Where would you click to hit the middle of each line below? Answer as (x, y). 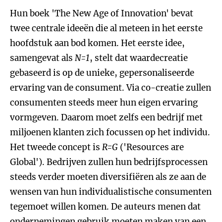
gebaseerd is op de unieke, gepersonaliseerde (102, 73)
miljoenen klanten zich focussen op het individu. (110, 132)
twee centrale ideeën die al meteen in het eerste (106, 28)
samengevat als (42, 58)
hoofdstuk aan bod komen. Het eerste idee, (97, 43)
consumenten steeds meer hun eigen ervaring (104, 103)
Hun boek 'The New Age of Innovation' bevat (102, 13)
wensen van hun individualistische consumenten (111, 192)
